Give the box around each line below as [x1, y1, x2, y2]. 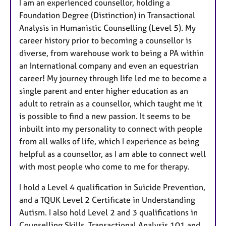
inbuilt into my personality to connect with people [19, 123, 202, 134]
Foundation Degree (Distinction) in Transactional [19, 10, 195, 20]
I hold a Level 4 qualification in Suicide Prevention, [19, 182, 205, 192]
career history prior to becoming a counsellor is [19, 35, 192, 45]
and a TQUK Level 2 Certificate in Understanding [19, 194, 195, 205]
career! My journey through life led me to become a [19, 73, 207, 83]
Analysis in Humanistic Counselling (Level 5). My [19, 22, 196, 33]
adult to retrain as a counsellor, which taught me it [19, 98, 202, 108]
